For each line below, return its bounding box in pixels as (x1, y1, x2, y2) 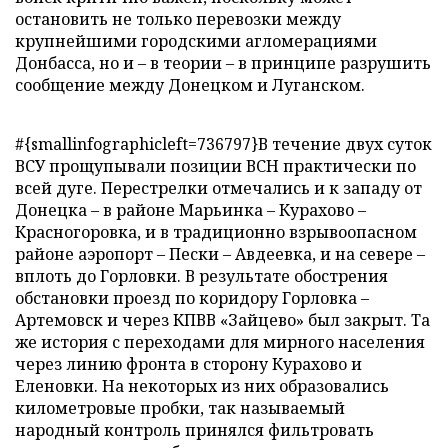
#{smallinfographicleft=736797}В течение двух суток (15, 133, 432, 155)
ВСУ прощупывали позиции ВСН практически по (15, 155, 416, 177)
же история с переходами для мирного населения (15, 331, 425, 353)
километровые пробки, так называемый (15, 397, 345, 419)
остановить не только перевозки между (15, 8, 341, 30)
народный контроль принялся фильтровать (15, 419, 374, 441)
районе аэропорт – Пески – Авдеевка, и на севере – (15, 243, 425, 265)
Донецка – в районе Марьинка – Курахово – (15, 199, 366, 221)
